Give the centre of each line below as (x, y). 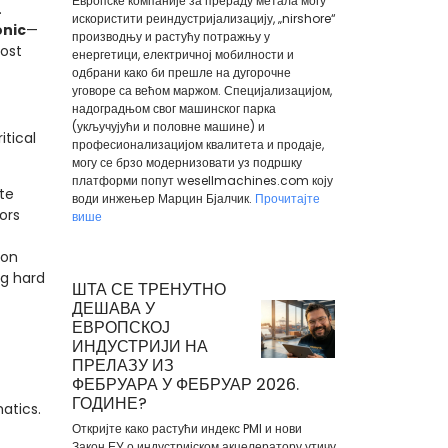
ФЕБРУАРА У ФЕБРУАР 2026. (185, 384)
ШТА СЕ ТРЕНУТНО (148, 289)
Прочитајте (287, 198)
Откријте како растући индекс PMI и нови (186, 428)
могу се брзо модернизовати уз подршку (186, 162)
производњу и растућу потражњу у (170, 36)
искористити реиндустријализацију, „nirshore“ (203, 18)
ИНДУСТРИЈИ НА (139, 346)
